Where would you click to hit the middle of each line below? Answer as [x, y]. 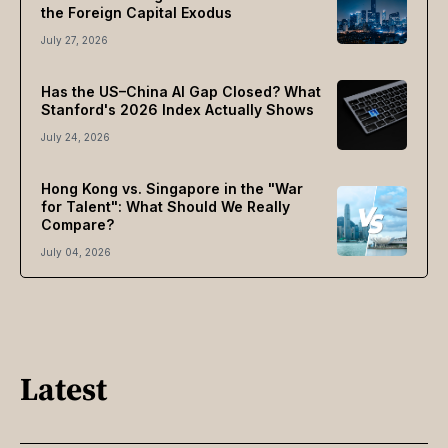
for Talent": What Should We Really [165, 207]
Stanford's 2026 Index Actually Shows [177, 110]
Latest [63, 388]
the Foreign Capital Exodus [136, 13]
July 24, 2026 [75, 137]
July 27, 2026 [74, 40]
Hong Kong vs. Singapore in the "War [172, 189]
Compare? [77, 225]
